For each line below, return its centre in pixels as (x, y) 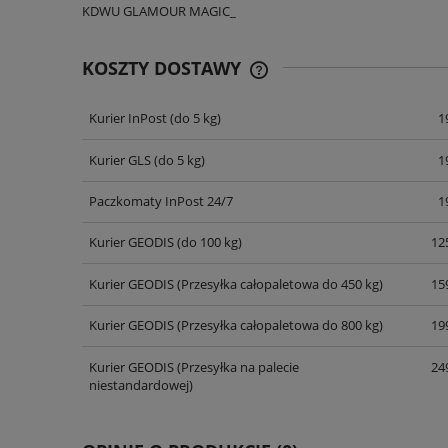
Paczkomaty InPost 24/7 (160, 200)
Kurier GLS (119, 159)
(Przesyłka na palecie (236, 366)
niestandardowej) (140, 384)
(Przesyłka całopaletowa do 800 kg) (278, 325)
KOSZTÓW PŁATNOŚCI (336, 139)
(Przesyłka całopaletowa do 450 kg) (278, 283)
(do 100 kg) (207, 242)
